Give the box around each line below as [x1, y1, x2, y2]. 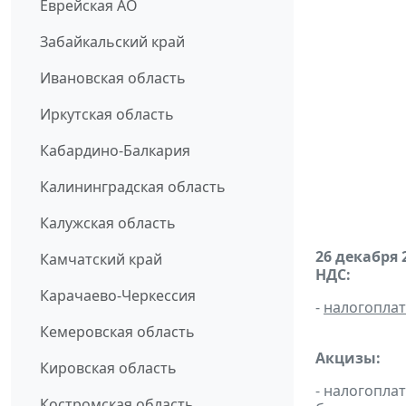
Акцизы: [315, 347, 381, 368]
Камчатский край [40, 249, 162, 270]
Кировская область [40, 358, 177, 379]
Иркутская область [40, 104, 174, 125]
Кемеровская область [40, 322, 195, 343]
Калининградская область [40, 177, 226, 198]
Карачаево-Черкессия [40, 285, 196, 306]
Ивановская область [40, 68, 186, 89]
